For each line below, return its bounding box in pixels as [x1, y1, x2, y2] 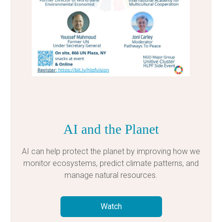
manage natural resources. [64, 170, 158, 180]
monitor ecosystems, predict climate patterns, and [23, 159, 199, 168]
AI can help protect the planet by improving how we [22, 147, 200, 157]
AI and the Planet [63, 122, 159, 137]
